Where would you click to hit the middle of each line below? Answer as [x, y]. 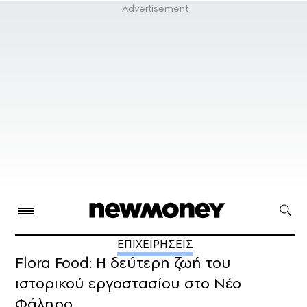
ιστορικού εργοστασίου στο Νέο [128, 283]
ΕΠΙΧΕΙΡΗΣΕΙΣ [155, 244]
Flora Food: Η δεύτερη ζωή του [123, 263]
